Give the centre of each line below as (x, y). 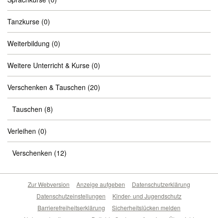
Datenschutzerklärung (161, 184)
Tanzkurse (23, 21)
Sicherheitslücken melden (146, 208)
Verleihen (22, 131)
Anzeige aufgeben (101, 184)
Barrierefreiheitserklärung (71, 208)
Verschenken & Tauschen (46, 87)
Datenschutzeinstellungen (71, 196)
